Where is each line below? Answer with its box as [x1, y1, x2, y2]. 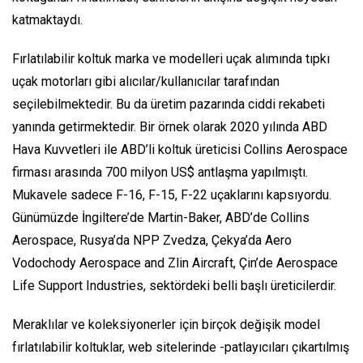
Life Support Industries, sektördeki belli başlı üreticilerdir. [12, 277, 336, 293]
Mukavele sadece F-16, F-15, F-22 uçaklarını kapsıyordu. [12, 186, 331, 203]
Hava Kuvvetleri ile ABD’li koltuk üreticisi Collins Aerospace [12, 141, 348, 157]
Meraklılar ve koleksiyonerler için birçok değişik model [12, 316, 320, 332]
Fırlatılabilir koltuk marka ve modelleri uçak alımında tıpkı [12, 50, 330, 66]
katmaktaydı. [12, 11, 83, 28]
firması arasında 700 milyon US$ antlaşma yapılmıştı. [12, 164, 308, 180]
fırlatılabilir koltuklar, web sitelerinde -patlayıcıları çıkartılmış [12, 339, 349, 355]
